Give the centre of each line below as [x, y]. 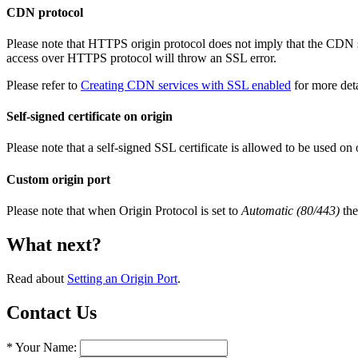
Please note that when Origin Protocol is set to [124, 210]
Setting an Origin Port [122, 278]
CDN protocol [45, 12]
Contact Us [52, 312]
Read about [37, 278]
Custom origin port [58, 179]
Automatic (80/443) [290, 210]
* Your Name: [42, 347]
